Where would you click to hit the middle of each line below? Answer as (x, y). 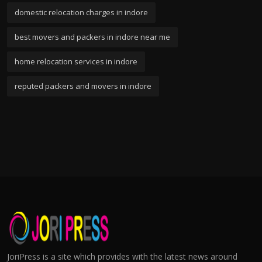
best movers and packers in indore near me (92, 37)
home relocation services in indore (76, 61)
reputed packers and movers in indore (83, 86)
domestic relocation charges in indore (81, 12)
